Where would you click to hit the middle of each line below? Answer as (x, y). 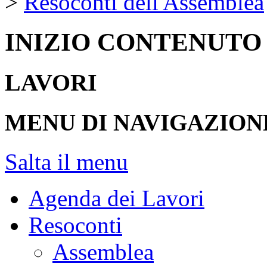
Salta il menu (66, 162)
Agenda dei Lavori (117, 198)
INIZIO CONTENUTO (133, 42)
